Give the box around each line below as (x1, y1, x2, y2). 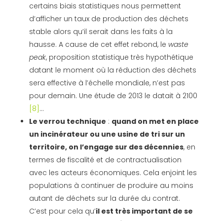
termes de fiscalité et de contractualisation (29, 155, 182, 165)
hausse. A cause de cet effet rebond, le (29, 39, 168, 50)
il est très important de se (95, 206, 193, 217)
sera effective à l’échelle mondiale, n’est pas (29, 78, 185, 88)
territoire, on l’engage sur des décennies (29, 142, 184, 152)
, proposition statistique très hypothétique (45, 52, 193, 63)
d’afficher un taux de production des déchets (29, 14, 188, 24)
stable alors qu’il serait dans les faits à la (29, 27, 173, 37)
